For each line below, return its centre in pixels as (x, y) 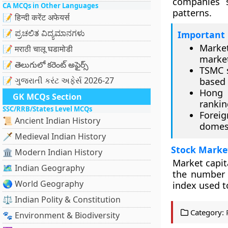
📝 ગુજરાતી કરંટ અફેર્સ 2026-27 (58, 80)
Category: (206, 212)
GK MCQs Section (47, 97)
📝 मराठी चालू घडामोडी (38, 49)
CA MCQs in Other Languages (50, 6)
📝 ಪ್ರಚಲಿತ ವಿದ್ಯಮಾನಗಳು (44, 33)
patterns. (192, 13)
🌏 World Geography (43, 184)
